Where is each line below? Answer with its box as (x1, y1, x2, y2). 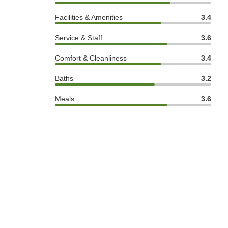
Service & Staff (55, 34, 102, 42)
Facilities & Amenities (55, 13, 123, 22)
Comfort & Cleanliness (55, 54, 127, 63)
